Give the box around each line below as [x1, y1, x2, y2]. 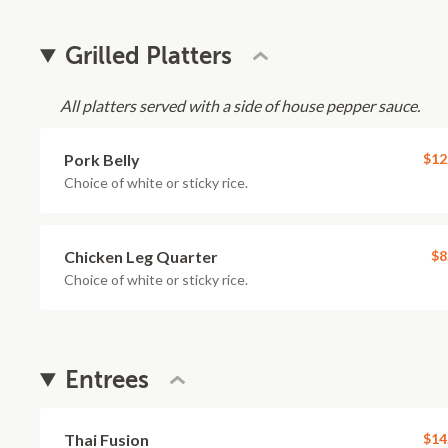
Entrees [65, 366, 150, 394]
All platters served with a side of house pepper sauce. [60, 96, 420, 115]
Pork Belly [64, 150, 140, 169]
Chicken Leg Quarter [64, 247, 218, 266]
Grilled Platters [65, 42, 233, 70]
